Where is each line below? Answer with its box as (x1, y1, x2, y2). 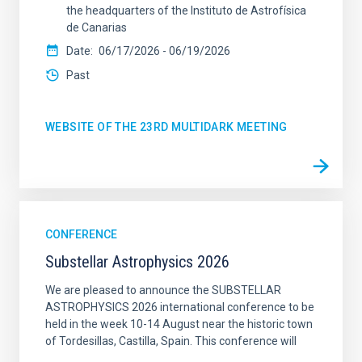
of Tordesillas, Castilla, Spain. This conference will (45, 334, 297, 347)
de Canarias (66, 20, 127, 34)
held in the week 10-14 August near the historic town (45, 317, 313, 330)
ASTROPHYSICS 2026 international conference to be (45, 300, 314, 314)
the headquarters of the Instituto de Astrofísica (66, 3, 306, 17)
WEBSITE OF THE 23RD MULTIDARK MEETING (45, 120, 288, 133)
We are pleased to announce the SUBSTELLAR (45, 283, 281, 297)
